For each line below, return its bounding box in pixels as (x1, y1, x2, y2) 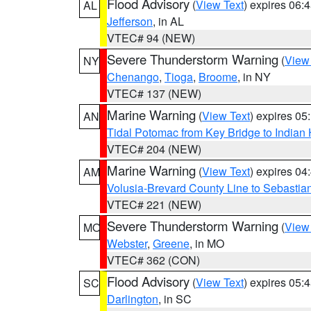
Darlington (107, 291, 158, 307)
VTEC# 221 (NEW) (107, 196, 201, 212)
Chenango (107, 69, 159, 85)
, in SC (158, 291, 192, 307)
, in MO (190, 235, 224, 251)
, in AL (153, 13, 184, 29)
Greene (153, 235, 190, 251)
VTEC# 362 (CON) (107, 252, 200, 268)
